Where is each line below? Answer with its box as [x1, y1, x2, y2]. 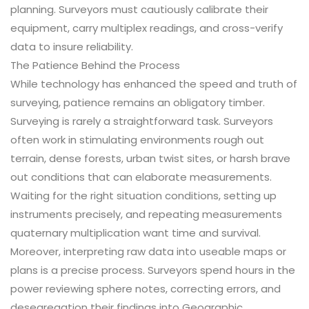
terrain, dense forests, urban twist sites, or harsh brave [10, 151, 290, 166]
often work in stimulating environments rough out [10, 132, 264, 148]
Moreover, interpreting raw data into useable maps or [10, 244, 286, 259]
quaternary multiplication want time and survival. [10, 226, 261, 241]
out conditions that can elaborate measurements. [10, 170, 272, 185]
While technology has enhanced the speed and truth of [10, 77, 297, 92]
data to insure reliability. [10, 39, 133, 54]
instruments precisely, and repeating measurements [10, 207, 282, 222]
